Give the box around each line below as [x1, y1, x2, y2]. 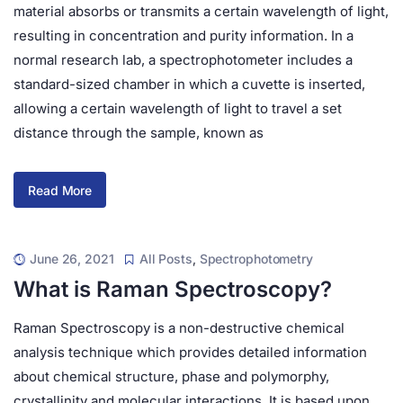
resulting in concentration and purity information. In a [13, 27, 354, 44]
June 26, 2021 [30, 251, 114, 266]
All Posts [139, 251, 193, 266]
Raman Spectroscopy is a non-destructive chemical [13, 319, 345, 336]
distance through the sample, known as [13, 124, 264, 141]
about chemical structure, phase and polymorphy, [13, 368, 329, 385]
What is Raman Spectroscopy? [13, 276, 332, 302]
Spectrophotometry [199, 251, 313, 266]
